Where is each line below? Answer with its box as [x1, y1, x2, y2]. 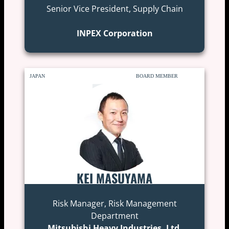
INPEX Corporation [76, 27, 153, 39]
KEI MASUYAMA [77, 168, 152, 187]
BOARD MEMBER [136, 73, 178, 79]
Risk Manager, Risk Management [52, 197, 177, 209]
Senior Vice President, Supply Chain [46, 3, 183, 14]
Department [90, 210, 139, 221]
